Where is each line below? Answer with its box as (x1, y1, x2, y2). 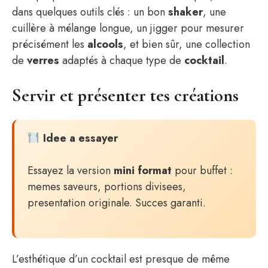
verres (27, 53, 59, 68)
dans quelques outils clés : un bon (12, 4, 168, 20)
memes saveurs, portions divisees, (28, 179, 186, 194)
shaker (168, 4, 203, 20)
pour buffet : (172, 163, 233, 178)
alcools (87, 36, 123, 52)
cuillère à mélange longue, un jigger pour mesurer (12, 20, 244, 36)
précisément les (12, 36, 87, 52)
